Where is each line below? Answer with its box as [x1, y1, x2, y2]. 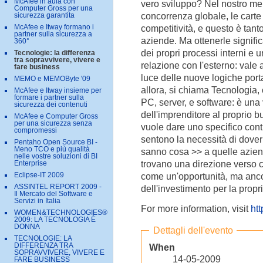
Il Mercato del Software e [14, 190, 93, 198]
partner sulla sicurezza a [14, 30, 92, 39]
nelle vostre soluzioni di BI [14, 152, 97, 161]
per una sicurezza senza [14, 119, 92, 128]
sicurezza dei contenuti [14, 100, 87, 109]
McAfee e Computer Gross [14, 112, 98, 121]
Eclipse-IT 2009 [14, 171, 64, 180]
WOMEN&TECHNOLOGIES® [14, 208, 107, 217]
